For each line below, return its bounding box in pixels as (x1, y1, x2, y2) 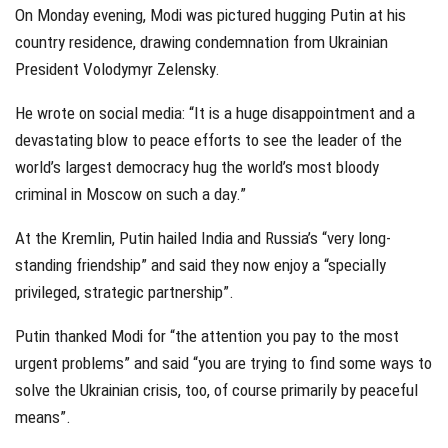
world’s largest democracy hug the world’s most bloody (15, 157, 379, 178)
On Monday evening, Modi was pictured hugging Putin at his (15, 5, 406, 26)
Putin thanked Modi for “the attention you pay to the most (15, 326, 399, 347)
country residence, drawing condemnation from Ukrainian (15, 32, 388, 53)
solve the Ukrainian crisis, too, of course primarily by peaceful (15, 380, 418, 401)
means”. (15, 407, 71, 428)
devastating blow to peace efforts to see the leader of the (15, 130, 402, 151)
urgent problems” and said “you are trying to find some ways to (15, 353, 432, 374)
